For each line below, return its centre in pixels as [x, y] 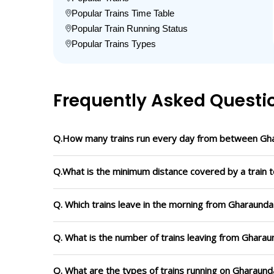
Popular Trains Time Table [123, 13]
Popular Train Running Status [130, 28]
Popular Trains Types [114, 44]
